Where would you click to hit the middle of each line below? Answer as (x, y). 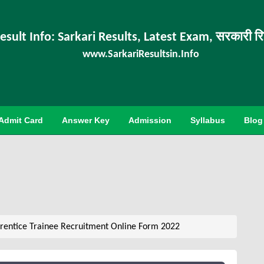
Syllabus (208, 120)
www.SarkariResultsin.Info (141, 55)
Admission (150, 120)
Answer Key (86, 120)
